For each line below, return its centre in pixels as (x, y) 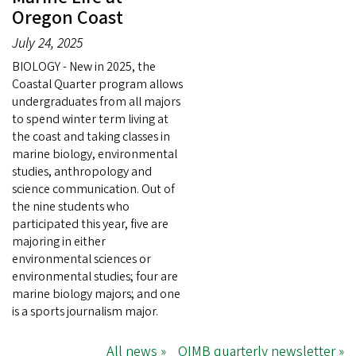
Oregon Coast (68, 17)
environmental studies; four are (95, 276)
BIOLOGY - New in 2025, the (84, 66)
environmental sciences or (81, 259)
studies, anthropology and (82, 171)
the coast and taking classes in (91, 136)
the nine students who (71, 206)
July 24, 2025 (47, 43)
